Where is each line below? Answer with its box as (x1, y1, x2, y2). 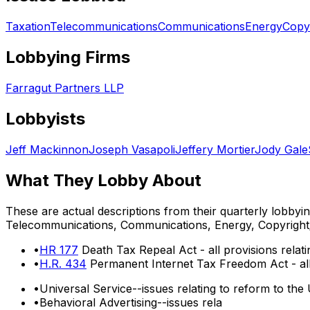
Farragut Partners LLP (6, 81, 124, 95)
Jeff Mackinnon (6, 142, 89, 156)
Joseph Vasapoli (89, 142, 175, 156)
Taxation (6, 19, 50, 34)
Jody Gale (255, 142, 308, 156)
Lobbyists (6, 109, 85, 129)
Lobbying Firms (6, 47, 130, 68)
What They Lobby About (6, 170, 201, 190)
